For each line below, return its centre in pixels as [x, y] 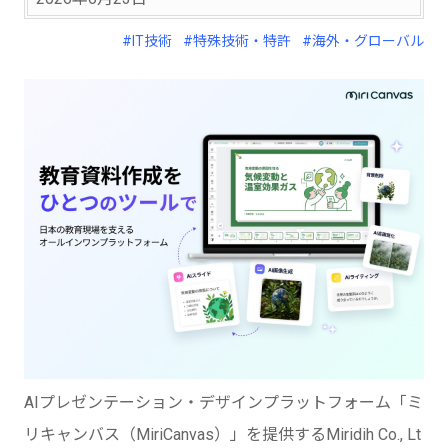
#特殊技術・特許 [237, 40]
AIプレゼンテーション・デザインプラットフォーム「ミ [223, 402]
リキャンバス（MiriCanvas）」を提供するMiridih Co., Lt [222, 434]
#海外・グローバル [363, 40]
